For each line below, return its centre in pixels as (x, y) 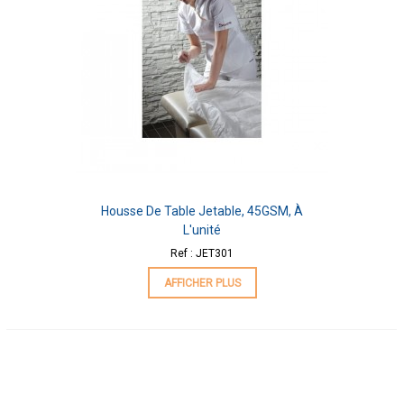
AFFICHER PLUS (202, 283)
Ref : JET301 (202, 253)
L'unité (202, 230)
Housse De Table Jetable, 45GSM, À (202, 211)
